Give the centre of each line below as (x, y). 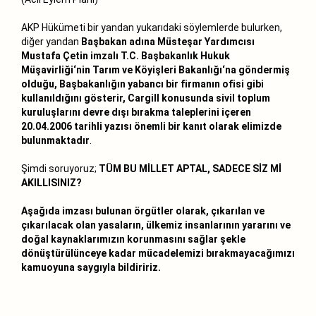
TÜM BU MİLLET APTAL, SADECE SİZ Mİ (190, 168)
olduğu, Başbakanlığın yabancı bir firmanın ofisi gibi (142, 84)
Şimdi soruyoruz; (60, 168)
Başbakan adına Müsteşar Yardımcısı (168, 41)
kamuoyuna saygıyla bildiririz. (91, 267)
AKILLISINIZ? (51, 182)
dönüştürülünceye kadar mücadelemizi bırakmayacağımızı (158, 253)
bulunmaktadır (55, 140)
